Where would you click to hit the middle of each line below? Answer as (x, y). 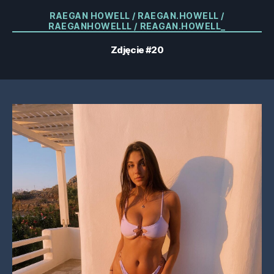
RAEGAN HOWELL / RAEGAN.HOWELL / (137, 16)
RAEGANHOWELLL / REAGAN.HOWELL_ (137, 26)
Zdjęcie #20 (137, 50)
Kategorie (161, 13)
